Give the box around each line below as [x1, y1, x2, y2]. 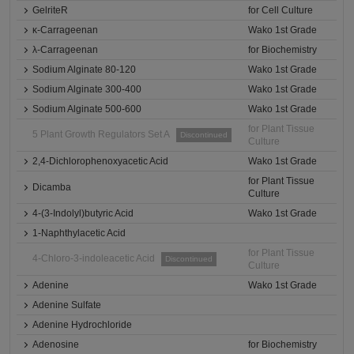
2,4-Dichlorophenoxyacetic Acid [32, 156, 169, 167]
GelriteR [32, 5, 69, 16]
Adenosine [32, 339, 80, 350]
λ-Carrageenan [32, 44, 99, 55]
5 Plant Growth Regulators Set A [32, 129, 171, 140]
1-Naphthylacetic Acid [32, 228, 126, 239]
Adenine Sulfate [32, 299, 102, 311]
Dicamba [32, 182, 72, 193]
